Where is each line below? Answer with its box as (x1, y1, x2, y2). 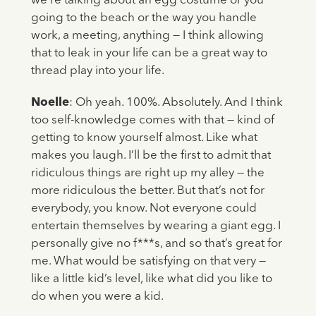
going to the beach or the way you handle (30, 12, 257, 25)
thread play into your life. (30, 65, 164, 78)
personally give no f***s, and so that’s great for (30, 238, 282, 250)
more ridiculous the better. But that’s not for (30, 185, 265, 197)
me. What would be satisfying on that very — (30, 255, 266, 268)
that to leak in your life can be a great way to (30, 47, 267, 60)
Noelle (30, 97, 69, 109)
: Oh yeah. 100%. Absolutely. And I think (68, 97, 283, 109)
